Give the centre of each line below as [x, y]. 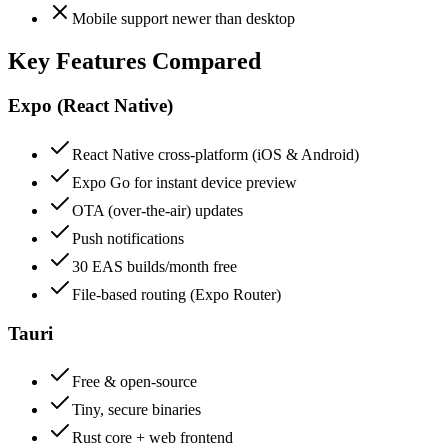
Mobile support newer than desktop [183, 19]
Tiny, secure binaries [136, 410]
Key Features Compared [134, 61]
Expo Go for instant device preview [184, 182]
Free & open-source [134, 382]
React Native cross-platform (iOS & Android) [215, 154]
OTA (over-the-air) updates [157, 210]
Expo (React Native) [90, 106]
